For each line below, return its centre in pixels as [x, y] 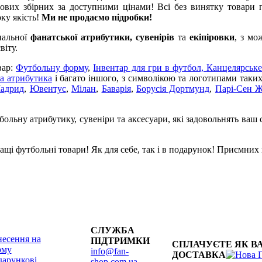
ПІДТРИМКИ [120, 241]
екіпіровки [212, 37]
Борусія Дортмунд [173, 88]
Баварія [116, 88]
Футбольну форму [52, 67]
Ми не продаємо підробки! [97, 17]
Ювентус [48, 88]
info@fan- [110, 251]
